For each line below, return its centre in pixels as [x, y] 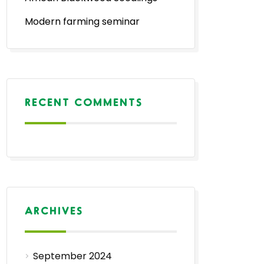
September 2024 [72, 256]
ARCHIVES [54, 210]
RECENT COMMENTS [84, 102]
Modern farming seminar [82, 22]
